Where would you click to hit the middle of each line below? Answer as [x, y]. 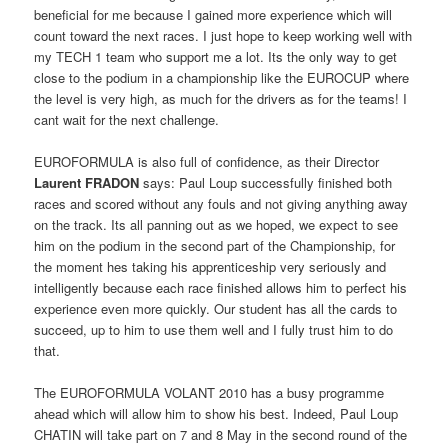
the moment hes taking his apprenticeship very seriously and [210, 267]
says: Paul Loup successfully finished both [266, 183]
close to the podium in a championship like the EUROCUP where [222, 78]
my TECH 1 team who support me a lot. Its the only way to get [216, 57]
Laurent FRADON [87, 183]
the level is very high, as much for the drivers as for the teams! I [221, 99]
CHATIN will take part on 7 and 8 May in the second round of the [221, 435]
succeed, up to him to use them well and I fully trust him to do [214, 330]
